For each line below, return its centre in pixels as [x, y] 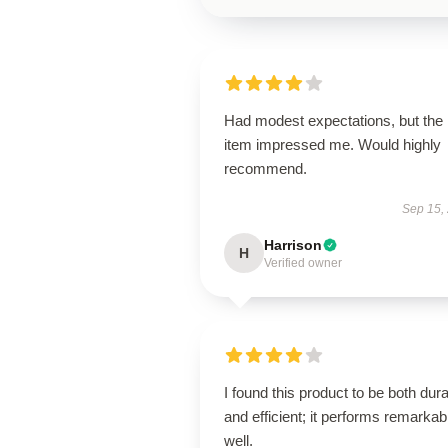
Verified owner [303, 263]
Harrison [293, 245]
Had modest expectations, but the [333, 120]
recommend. [265, 168]
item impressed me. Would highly [332, 144]
